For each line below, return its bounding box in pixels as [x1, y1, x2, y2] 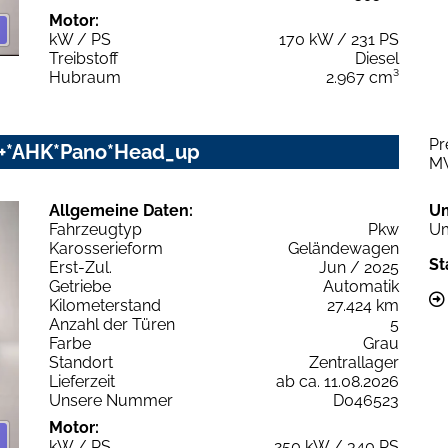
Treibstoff [49, 48, 118, 68]
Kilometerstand [49, 295, 161, 315]
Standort [49, 352, 113, 372]
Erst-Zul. [49, 257, 112, 277]
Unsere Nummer [49, 390, 173, 410]
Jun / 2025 [319, 257, 399, 277]
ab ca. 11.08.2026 [276, 371, 399, 391]
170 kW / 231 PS [279, 29, 399, 49]
